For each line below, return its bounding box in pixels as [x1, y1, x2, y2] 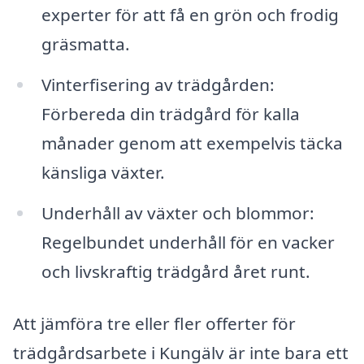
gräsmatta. [41, 32, 130, 56]
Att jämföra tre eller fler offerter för [13, 311, 296, 335]
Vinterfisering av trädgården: [41, 73, 275, 97]
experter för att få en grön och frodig [41, 3, 339, 27]
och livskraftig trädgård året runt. [41, 260, 310, 284]
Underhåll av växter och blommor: [41, 201, 314, 225]
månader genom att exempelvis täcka [41, 132, 343, 155]
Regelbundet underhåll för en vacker [41, 231, 335, 254]
